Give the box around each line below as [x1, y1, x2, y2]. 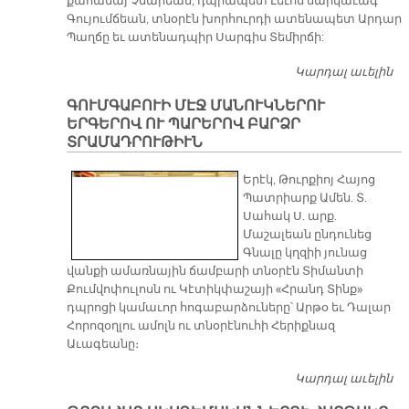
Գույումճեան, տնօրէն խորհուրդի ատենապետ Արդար [66, 12, 402, 27]
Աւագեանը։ [66, 337, 139, 352]
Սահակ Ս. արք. [243, 209, 338, 225]
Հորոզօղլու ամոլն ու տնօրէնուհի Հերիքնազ [66, 319, 335, 334]
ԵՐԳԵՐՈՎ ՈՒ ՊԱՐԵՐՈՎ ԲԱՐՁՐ [66, 115, 300, 134]
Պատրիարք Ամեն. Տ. [243, 191, 368, 206]
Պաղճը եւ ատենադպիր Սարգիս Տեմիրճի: [66, 30, 327, 46]
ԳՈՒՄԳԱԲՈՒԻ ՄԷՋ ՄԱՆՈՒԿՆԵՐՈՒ [66, 97, 325, 116]
